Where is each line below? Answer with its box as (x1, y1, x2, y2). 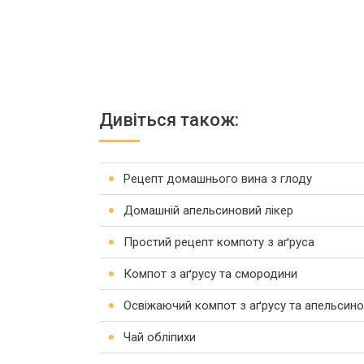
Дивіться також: (99, 110, 239, 130)
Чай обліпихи (123, 330, 196, 344)
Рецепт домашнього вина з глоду (123, 171, 312, 186)
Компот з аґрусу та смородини (123, 266, 297, 281)
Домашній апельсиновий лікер (123, 203, 293, 218)
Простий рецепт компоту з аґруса (123, 235, 314, 249)
